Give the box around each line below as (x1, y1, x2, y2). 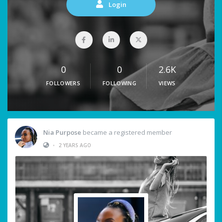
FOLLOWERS (46, 79, 80, 87)
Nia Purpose (43, 127, 81, 137)
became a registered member (81, 127, 172, 137)
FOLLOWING (103, 79, 136, 87)
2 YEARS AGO (58, 141, 91, 149)
